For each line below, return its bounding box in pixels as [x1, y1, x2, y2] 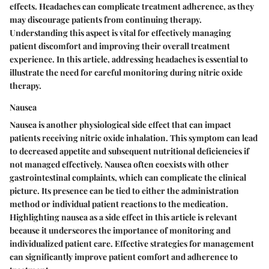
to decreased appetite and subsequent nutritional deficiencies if [10, 145, 249, 157]
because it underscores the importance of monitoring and [10, 225, 231, 237]
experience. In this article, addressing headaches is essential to [10, 53, 248, 65]
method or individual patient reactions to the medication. [10, 198, 228, 210]
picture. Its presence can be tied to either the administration [10, 185, 239, 197]
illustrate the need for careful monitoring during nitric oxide [10, 67, 243, 79]
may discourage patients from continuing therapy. [10, 14, 202, 26]
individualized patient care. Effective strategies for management [10, 238, 254, 250]
